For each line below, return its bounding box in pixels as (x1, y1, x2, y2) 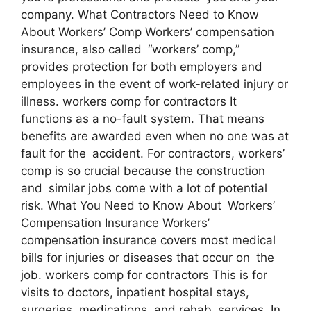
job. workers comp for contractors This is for (21, 267, 267, 282)
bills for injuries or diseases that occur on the (21, 250, 274, 264)
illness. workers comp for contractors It (21, 94, 243, 108)
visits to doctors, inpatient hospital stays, (21, 285, 249, 299)
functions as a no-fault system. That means (21, 111, 264, 126)
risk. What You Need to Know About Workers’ (21, 198, 275, 212)
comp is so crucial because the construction (21, 163, 265, 178)
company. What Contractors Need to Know (21, 7, 265, 22)
